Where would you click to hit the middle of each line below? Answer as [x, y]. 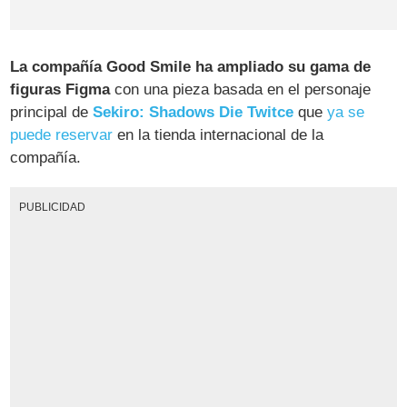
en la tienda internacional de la [218, 135]
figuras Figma [60, 90]
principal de [52, 113]
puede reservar [62, 135]
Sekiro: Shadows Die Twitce [194, 113]
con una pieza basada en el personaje [241, 90]
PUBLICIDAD [52, 207]
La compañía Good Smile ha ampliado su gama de [191, 67]
